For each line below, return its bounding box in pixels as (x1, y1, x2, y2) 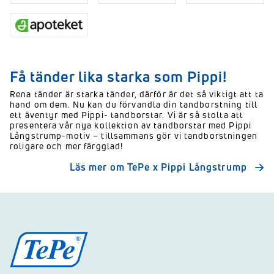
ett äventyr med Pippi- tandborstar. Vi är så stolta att (10, 108, 244, 120)
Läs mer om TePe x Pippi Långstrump (69, 160, 247, 174)
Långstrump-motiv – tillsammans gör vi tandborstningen (10, 129, 257, 141)
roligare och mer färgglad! (10, 139, 124, 152)
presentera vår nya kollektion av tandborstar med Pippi (10, 119, 252, 131)
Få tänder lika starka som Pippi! (10, 66, 227, 86)
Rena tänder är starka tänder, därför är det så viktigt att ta (10, 87, 264, 100)
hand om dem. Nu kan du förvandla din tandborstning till (10, 98, 258, 110)
